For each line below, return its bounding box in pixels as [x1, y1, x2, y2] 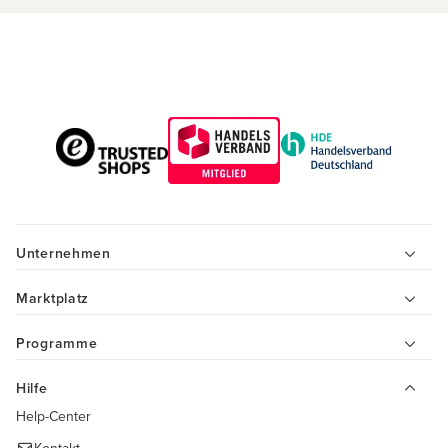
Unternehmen [16, 243, 111, 264]
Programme [16, 333, 98, 354]
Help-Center [16, 406, 91, 427]
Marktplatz [16, 288, 89, 309]
